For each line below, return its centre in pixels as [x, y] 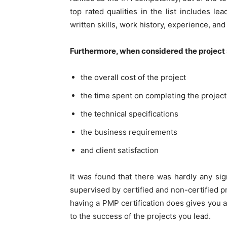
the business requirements [129, 132]
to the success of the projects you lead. [140, 216]
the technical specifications [129, 114]
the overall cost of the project [133, 78]
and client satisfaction [120, 150]
